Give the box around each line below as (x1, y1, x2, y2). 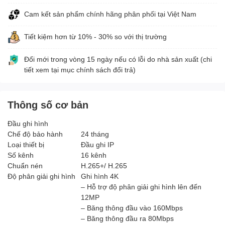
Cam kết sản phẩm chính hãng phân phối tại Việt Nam (24, 9, 196, 18)
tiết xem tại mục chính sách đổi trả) (24, 65, 136, 74)
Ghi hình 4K (81, 171, 119, 180)
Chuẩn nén (8, 161, 43, 170)
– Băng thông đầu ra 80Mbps (81, 213, 174, 222)
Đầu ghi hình (8, 119, 48, 128)
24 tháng (81, 129, 109, 138)
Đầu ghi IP (81, 140, 114, 149)
